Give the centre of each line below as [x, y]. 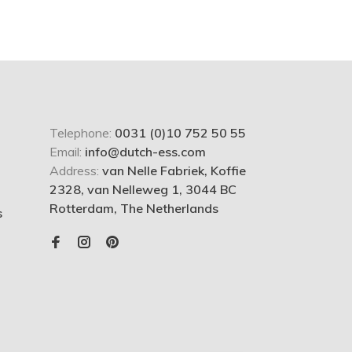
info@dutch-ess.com [145, 152]
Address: [76, 171]
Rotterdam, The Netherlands [134, 209]
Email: [67, 152]
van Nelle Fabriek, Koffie [174, 171]
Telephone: [82, 133]
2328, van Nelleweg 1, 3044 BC [143, 190]
